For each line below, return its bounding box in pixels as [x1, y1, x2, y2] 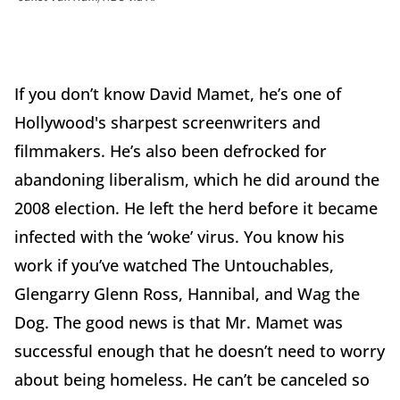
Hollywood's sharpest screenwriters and [14, 112, 321, 134]
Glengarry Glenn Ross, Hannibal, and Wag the [14, 283, 360, 305]
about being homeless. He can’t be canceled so [14, 369, 370, 391]
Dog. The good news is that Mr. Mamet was [14, 312, 343, 334]
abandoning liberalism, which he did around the [14, 169, 379, 191]
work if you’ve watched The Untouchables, [14, 254, 334, 277]
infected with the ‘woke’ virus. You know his [14, 226, 345, 248]
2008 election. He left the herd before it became [14, 197, 378, 220]
